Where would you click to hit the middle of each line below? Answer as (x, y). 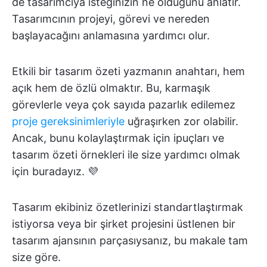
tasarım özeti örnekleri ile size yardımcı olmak (126, 155)
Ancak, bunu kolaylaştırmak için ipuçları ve (118, 138)
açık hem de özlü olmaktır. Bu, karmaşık (111, 88)
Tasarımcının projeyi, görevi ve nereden (111, 19)
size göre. (36, 257)
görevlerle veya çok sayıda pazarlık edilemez (124, 105)
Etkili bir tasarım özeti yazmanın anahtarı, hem (128, 71)
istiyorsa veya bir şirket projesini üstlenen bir (124, 224)
